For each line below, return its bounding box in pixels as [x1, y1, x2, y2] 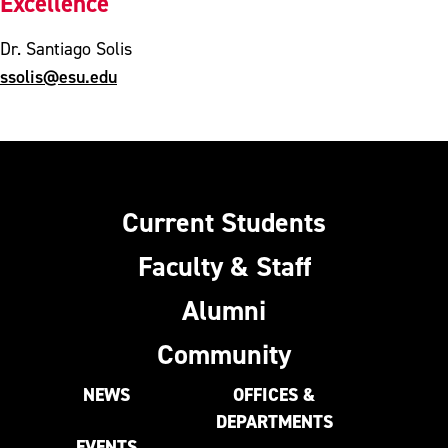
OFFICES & [233, 382, 315, 407]
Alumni [182, 291, 266, 328]
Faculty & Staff [137, 247, 311, 284]
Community [157, 335, 291, 372]
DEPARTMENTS [215, 409, 333, 434]
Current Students [122, 203, 326, 240]
